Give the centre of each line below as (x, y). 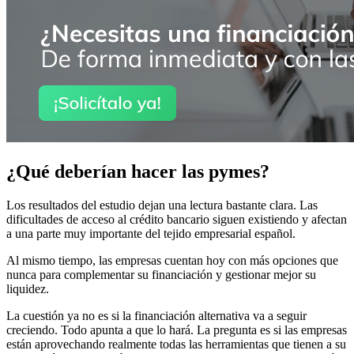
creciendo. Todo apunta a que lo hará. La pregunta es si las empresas (177, 330)
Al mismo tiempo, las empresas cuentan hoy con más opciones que (172, 260)
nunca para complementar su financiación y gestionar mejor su (161, 274)
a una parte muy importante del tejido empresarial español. (151, 233)
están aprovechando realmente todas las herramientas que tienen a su (176, 344)
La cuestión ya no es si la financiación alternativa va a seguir (156, 315)
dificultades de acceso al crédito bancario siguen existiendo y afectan (177, 219)
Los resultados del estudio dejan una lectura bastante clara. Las (162, 205)
